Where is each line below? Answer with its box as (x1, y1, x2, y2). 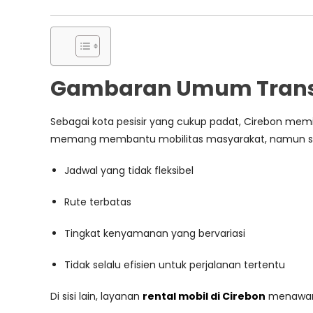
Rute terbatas (64, 195, 131, 209)
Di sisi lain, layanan (50, 289, 143, 303)
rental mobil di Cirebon (143, 289, 265, 303)
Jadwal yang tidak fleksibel (64, 163, 194, 177)
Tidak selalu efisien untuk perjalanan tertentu (64, 258, 285, 272)
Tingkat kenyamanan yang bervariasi (64, 226, 245, 240)
